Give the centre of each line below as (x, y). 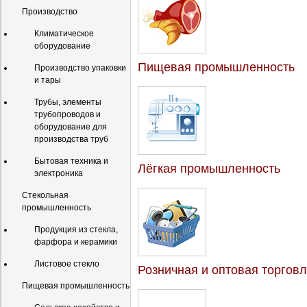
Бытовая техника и (71, 161)
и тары (48, 80)
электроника (59, 173)
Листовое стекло (67, 264)
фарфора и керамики (76, 242)
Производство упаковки (80, 68)
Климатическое (64, 34)
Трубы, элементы (68, 102)
